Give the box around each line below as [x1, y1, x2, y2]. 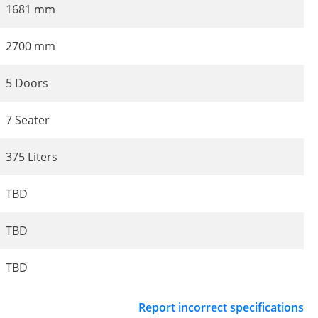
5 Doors [6, 75, 48, 91]
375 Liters [6, 148, 57, 165]
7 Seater [6, 111, 50, 128]
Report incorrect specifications [138, 299, 304, 315]
